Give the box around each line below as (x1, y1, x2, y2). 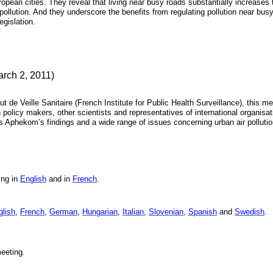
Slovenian (149, 207, 183, 216)
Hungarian (82, 207, 118, 216)
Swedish (235, 207, 264, 216)
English (20, 174, 46, 183)
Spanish (188, 207, 217, 216)
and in (46, 174, 73, 183)
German (49, 207, 77, 216)
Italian (122, 207, 144, 216)
